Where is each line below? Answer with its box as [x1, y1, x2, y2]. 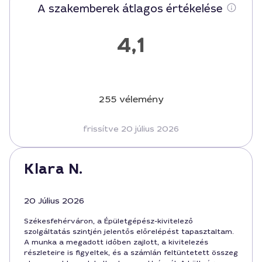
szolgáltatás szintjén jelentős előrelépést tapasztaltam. [24, 227, 234, 236]
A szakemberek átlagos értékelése [37, 2, 223, 16]
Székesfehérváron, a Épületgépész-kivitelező [24, 216, 193, 226]
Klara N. [24, 160, 82, 178]
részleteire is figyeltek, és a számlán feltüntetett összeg [24, 248, 238, 257]
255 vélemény [98, 93, 164, 105]
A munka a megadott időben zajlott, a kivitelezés [24, 237, 208, 247]
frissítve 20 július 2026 [83, 123, 179, 134]
